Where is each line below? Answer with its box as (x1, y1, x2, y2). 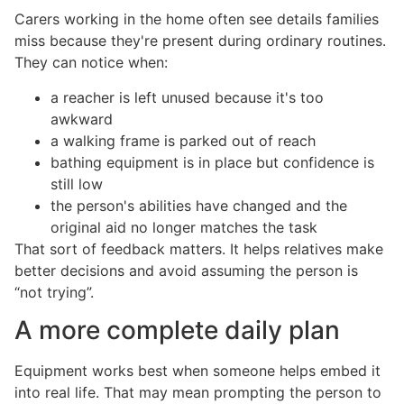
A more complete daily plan (14, 315, 340, 346)
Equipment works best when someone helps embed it (14, 362, 381, 381)
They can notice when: (14, 53, 168, 72)
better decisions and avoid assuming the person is (14, 261, 358, 280)
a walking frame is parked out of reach (50, 131, 316, 150)
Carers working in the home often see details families (14, 10, 379, 29)
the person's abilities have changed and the (50, 196, 347, 215)
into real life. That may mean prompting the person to (14, 383, 381, 402)
